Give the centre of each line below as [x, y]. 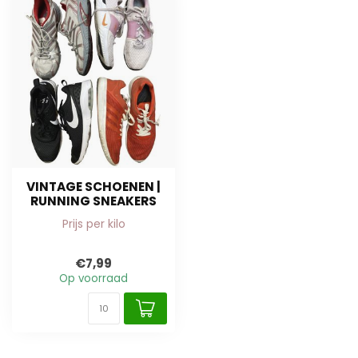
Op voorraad [93, 278]
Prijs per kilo [93, 224]
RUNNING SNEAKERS [93, 201]
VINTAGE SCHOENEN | [93, 187]
